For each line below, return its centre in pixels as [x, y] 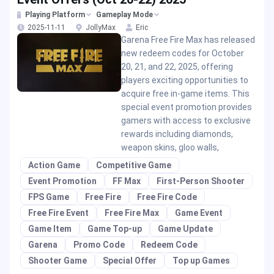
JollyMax [101, 28]
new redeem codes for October [182, 53]
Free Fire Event [58, 213]
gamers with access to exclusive [186, 120]
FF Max [127, 181]
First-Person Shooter [201, 181]
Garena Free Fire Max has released [188, 40]
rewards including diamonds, [177, 134]
